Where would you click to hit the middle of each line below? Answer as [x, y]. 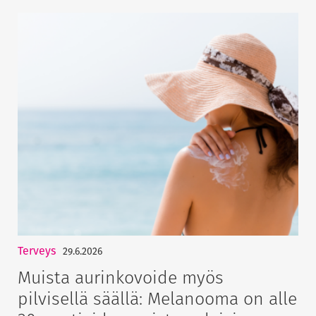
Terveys [37, 250]
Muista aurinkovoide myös [121, 277]
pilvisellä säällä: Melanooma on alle [157, 298]
